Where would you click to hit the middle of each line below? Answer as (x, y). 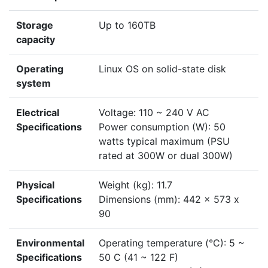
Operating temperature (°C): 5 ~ (172, 243)
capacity (36, 40)
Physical (35, 185)
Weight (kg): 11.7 (135, 185)
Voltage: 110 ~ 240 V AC (154, 113)
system (33, 83)
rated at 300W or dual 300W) (166, 156)
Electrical (38, 113)
